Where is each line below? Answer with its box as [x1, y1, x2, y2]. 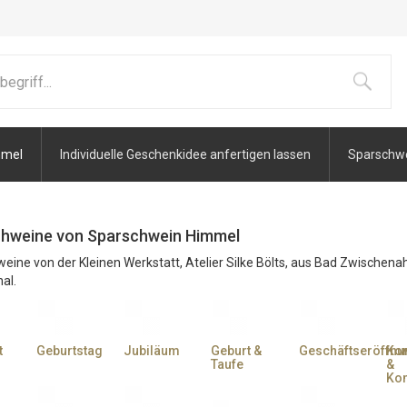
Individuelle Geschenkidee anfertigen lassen [60, 147, 311, 162]
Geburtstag [36, 343, 103, 358]
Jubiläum [124, 343, 180, 358]
